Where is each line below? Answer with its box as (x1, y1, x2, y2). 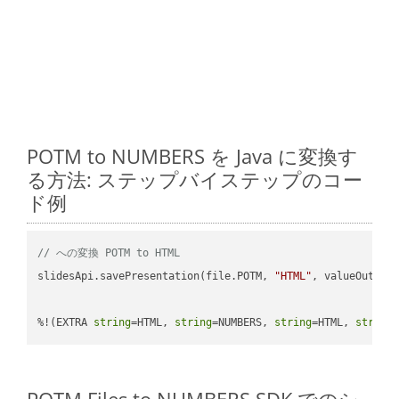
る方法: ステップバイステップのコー (27, 165, 362, 192)
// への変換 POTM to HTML (37, 246, 181, 259)
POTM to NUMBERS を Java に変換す (27, 142, 358, 169)
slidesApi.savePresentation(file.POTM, (37, 269, 275, 282)
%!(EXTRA (37, 315, 94, 329)
